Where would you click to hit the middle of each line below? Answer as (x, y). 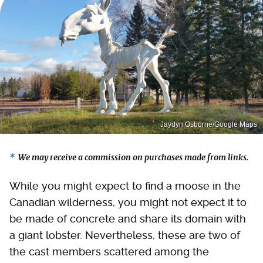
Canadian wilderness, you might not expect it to (128, 202)
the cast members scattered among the (109, 251)
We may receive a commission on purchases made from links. (134, 157)
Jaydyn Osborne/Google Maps (209, 124)
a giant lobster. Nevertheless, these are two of (125, 235)
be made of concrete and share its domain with (128, 218)
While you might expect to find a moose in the (125, 186)
